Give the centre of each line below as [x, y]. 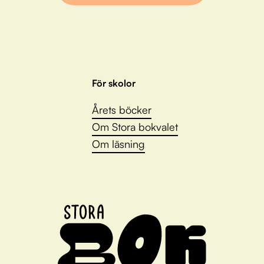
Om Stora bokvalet [135, 126]
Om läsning [118, 143]
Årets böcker [121, 109]
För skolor [113, 83]
